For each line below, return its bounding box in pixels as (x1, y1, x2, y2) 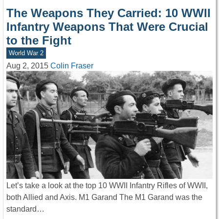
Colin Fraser (50, 62, 93, 70)
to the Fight (6, 34, 71, 47)
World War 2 (8, 49, 44, 57)
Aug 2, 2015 (6, 62, 48, 70)
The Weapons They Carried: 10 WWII (6, 6, 211, 20)
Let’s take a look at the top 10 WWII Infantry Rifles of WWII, (6, 181, 208, 190)
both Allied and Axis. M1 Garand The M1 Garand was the (6, 193, 202, 202)
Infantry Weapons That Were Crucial (6, 20, 208, 34)
